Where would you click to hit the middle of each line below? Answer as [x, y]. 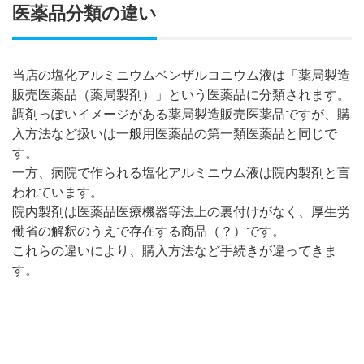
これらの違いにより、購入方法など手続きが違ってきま [175, 250]
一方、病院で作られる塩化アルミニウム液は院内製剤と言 [181, 172]
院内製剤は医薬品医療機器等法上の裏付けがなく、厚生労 [181, 211]
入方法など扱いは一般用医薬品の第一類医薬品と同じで [175, 133]
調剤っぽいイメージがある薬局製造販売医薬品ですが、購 [181, 114]
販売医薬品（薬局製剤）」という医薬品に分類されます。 [181, 94]
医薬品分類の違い [84, 13]
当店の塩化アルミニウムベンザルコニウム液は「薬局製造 [181, 75]
